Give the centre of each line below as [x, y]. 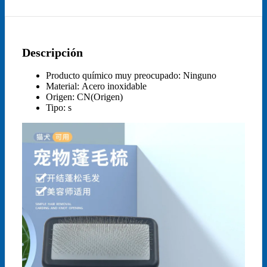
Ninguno [200, 75]
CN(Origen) [100, 97]
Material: [64, 86]
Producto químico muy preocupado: [114, 75]
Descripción [52, 52]
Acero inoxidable [114, 86]
